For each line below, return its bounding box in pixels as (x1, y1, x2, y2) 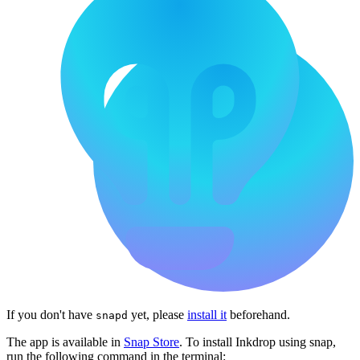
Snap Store (124, 335, 179, 350)
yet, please (128, 308, 187, 322)
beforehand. (227, 308, 290, 322)
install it (187, 308, 227, 322)
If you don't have (6, 308, 96, 322)
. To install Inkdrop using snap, (179, 335, 336, 350)
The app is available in (6, 335, 124, 350)
